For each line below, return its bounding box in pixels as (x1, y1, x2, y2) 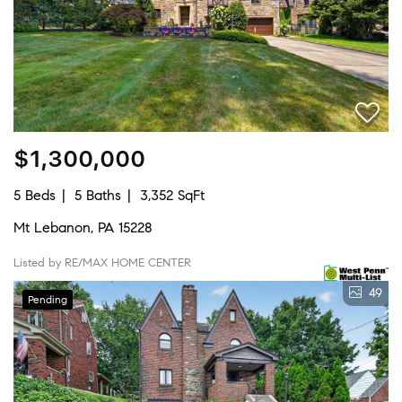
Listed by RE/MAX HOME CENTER (13, 255, 191, 270)
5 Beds (13, 186, 56, 204)
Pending (28, 292, 67, 306)
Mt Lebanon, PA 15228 (13, 218, 153, 236)
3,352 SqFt (140, 186, 205, 204)
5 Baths (74, 186, 121, 204)
